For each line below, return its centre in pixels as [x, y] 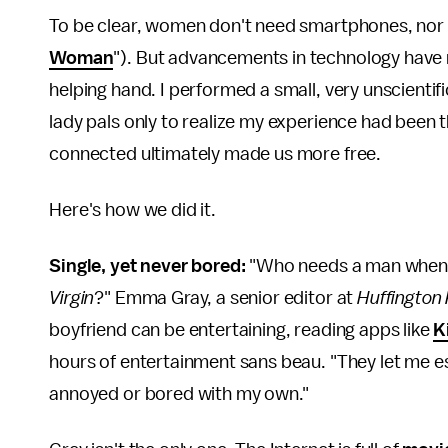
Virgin [72, 298]
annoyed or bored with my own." [179, 394]
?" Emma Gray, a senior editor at [226, 298]
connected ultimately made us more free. [215, 154]
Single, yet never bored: [149, 266]
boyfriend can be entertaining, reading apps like [241, 330]
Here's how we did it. [132, 210]
